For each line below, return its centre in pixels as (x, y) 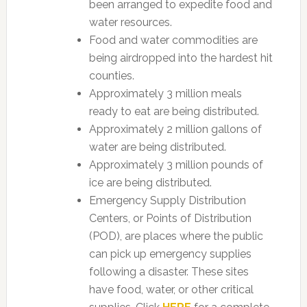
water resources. (130, 22)
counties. (111, 76)
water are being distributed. (157, 147)
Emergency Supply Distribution (167, 200)
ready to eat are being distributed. (174, 111)
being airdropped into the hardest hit (181, 58)
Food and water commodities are (173, 40)
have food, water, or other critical (171, 290)
